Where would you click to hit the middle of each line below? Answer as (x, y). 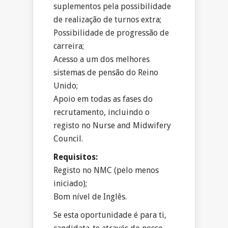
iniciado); (70, 184)
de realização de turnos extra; (107, 20)
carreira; (69, 46)
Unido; (66, 86)
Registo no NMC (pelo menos (106, 170)
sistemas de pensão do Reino (106, 73)
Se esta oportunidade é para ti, (110, 215)
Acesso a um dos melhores (102, 60)
